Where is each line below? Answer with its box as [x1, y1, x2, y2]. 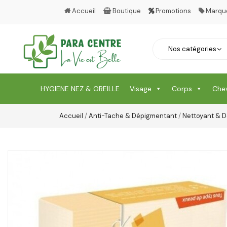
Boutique [112, 7, 141, 15]
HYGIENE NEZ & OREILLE [41, 84, 120, 94]
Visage [130, 84, 152, 94]
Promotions [154, 7, 191, 15]
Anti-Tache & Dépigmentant [89, 111, 177, 121]
